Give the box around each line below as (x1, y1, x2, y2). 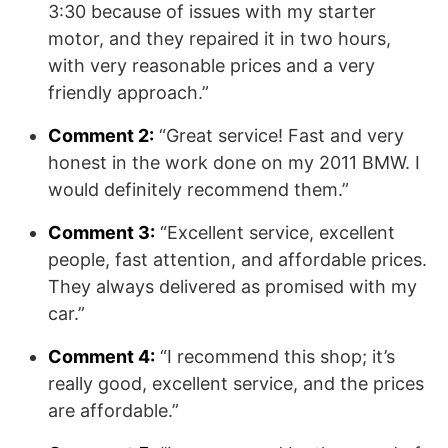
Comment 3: (48, 222, 155, 243)
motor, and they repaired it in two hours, (48, 28, 391, 49)
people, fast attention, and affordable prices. (48, 249, 427, 270)
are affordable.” (48, 400, 179, 421)
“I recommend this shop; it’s (155, 346, 395, 367)
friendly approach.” (48, 82, 209, 103)
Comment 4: (48, 346, 155, 367)
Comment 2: (48, 125, 154, 146)
